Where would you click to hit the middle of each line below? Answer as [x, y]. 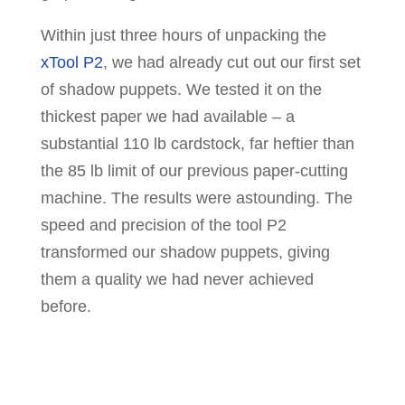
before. [66, 307]
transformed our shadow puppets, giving [185, 253]
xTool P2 [71, 63]
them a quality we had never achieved [177, 280]
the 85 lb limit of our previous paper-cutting [194, 171]
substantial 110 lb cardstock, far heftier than [197, 144]
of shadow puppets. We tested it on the [181, 90]
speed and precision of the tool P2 [163, 226]
